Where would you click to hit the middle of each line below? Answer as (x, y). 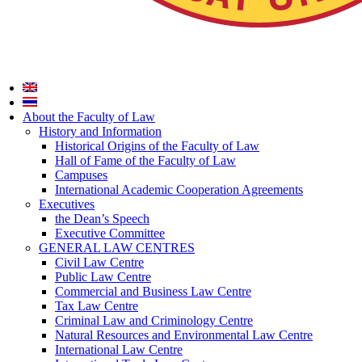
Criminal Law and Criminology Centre (154, 321)
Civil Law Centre (99, 263)
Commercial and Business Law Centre (153, 292)
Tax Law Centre (97, 306)
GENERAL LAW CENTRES (117, 248)
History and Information (100, 132)
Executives (67, 204)
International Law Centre (119, 350)
